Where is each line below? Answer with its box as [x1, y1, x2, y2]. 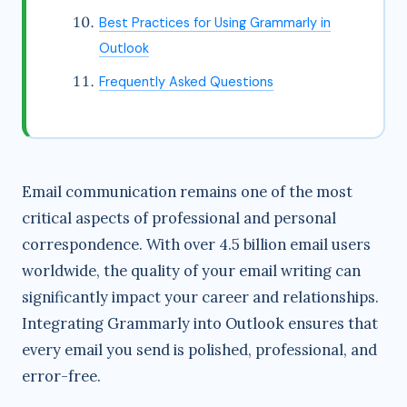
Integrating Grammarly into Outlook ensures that [22, 313, 378, 333]
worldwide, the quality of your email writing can [22, 261, 361, 281]
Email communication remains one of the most [22, 182, 352, 202]
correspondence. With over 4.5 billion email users [22, 234, 371, 254]
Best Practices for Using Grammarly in [99, 15, 331, 31]
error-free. [22, 366, 101, 386]
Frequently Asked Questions [99, 74, 273, 90]
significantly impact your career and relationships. [22, 287, 379, 307]
